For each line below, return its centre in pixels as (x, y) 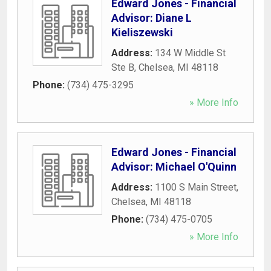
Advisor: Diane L (152, 18)
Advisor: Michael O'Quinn (174, 166)
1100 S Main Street (196, 187)
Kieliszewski (142, 32)
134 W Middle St (190, 53)
